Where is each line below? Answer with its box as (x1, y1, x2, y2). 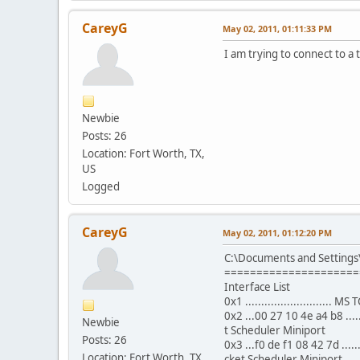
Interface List (224, 279, 290, 294)
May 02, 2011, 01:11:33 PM (223, 22, 332, 35)
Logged (82, 178, 120, 194)
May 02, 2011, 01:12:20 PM (223, 226, 332, 239)
